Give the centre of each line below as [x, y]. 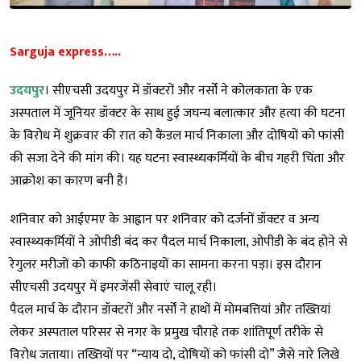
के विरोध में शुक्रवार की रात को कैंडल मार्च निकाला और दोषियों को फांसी [177, 136]
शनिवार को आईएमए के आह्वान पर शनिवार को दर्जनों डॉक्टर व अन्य [164, 220]
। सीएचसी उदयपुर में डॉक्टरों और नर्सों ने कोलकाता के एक [178, 91]
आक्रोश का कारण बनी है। [69, 181]
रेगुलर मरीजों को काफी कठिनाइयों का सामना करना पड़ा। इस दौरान [166, 265]
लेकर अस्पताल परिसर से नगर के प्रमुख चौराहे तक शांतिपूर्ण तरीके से [166, 333]
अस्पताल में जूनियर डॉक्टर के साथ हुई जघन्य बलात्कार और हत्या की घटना [177, 114]
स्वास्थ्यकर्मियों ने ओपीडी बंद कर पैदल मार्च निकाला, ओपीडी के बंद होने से [178, 243]
